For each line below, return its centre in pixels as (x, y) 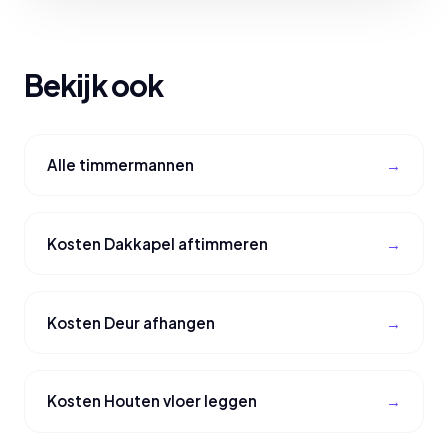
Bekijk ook (94, 84)
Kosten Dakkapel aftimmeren (158, 243)
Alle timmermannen (121, 165)
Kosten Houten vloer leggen (152, 401)
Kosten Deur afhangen (131, 322)
